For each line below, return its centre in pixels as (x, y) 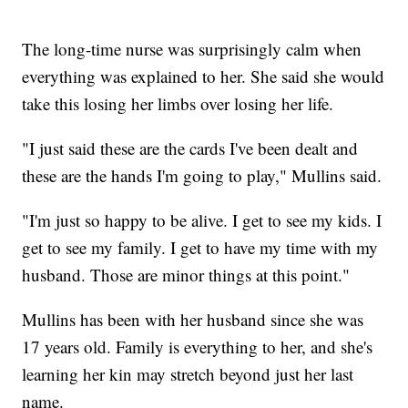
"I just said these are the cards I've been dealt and (190, 148)
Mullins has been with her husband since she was (193, 320)
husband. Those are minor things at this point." (186, 275)
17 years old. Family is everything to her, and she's (198, 347)
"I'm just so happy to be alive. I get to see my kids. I (202, 220)
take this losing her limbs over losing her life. (181, 104)
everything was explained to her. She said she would (204, 76)
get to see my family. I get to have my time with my (200, 248)
